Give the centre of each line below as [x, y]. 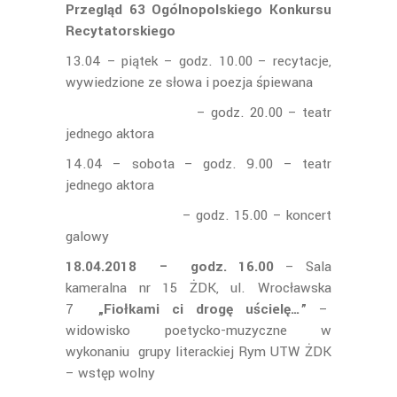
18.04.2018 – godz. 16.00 [170, 267]
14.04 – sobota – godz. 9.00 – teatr [198, 164]
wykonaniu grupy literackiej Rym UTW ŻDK [198, 352]
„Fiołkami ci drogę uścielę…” [202, 309]
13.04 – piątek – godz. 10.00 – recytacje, [198, 61]
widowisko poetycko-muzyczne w [198, 331]
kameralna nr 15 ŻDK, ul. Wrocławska [198, 288]
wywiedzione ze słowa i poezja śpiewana [189, 82]
